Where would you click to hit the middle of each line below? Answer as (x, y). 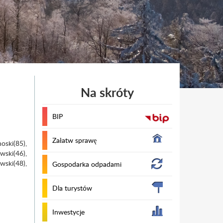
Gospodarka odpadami (87, 164)
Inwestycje (68, 212)
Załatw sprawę (74, 140)
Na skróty (107, 92)
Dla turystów (72, 188)
